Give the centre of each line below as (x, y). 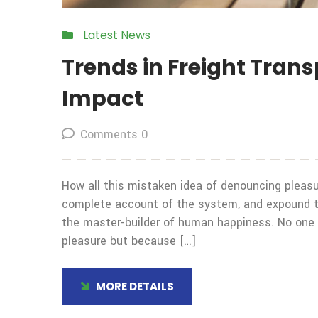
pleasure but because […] (129, 241)
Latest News (117, 35)
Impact (103, 99)
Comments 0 (114, 135)
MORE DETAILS (135, 286)
